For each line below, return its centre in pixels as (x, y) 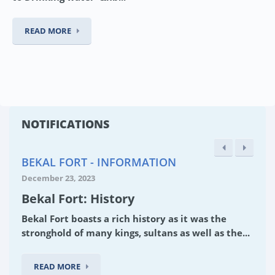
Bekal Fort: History (78, 198)
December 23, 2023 (58, 178)
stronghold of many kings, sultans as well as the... (136, 232)
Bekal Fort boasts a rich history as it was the (124, 218)
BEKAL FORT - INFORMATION (99, 162)
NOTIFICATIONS (65, 124)
